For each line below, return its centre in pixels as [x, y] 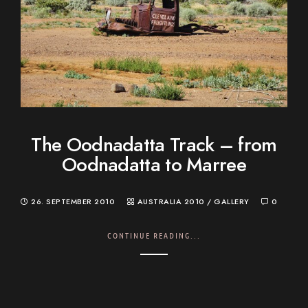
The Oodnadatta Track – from [154, 144]
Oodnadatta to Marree [154, 164]
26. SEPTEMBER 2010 [73, 201]
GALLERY [232, 201]
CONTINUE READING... [154, 235]
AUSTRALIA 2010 [171, 201]
